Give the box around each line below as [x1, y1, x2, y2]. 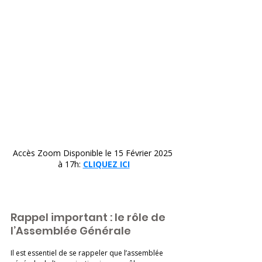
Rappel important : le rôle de [11, 209, 168, 225]
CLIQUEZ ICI [82, 158, 130, 170]
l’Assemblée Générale [11, 223, 131, 238]
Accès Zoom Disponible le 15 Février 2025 [12, 147, 175, 158]
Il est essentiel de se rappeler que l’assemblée [11, 247, 165, 258]
